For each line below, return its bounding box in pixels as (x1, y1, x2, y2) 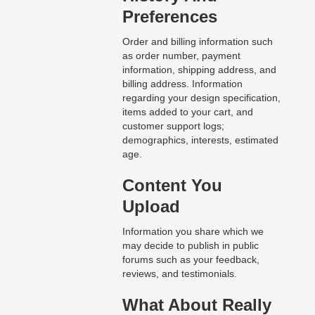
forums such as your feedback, (122, 254, 259, 266)
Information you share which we (122, 226, 264, 238)
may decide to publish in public (122, 240, 259, 252)
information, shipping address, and (122, 64, 276, 76)
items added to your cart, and (122, 106, 253, 118)
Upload (122, 197, 180, 217)
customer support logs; (122, 120, 224, 132)
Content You (122, 176, 222, 195)
